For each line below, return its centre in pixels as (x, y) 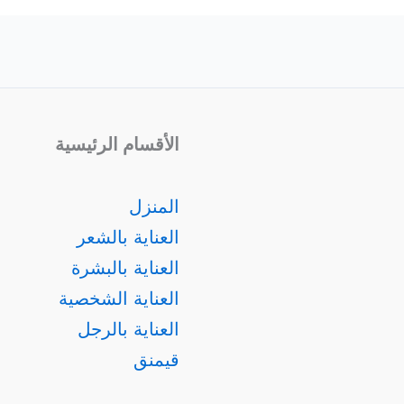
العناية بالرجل (129, 329)
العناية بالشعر (128, 237)
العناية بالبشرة (125, 268)
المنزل (154, 207)
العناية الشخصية (119, 298)
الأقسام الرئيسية (117, 144)
